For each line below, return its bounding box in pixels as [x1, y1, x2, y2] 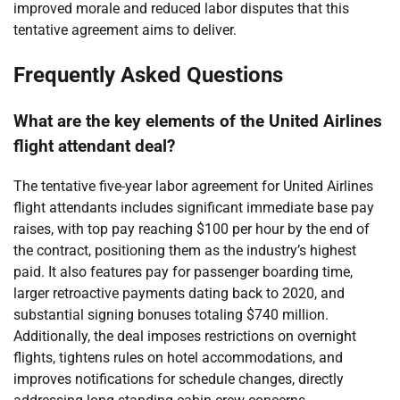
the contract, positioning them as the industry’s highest [13, 241, 356, 259]
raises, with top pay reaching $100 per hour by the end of [13, 220, 370, 237]
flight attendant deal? [13, 137, 175, 157]
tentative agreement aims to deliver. [13, 21, 237, 39]
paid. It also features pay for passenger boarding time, [13, 262, 353, 280]
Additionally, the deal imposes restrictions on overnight [13, 327, 356, 345]
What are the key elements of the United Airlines [13, 112, 382, 132]
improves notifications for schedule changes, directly [13, 370, 344, 387]
